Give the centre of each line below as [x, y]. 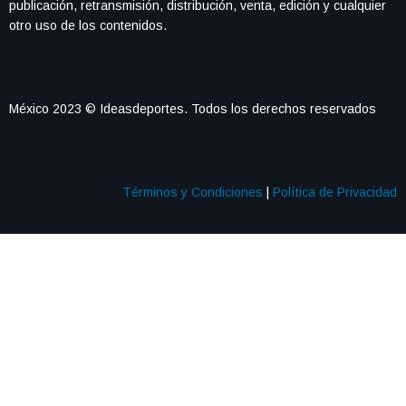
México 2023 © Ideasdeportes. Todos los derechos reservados [193, 109]
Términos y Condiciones [193, 192]
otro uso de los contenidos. [88, 25]
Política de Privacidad [335, 192]
